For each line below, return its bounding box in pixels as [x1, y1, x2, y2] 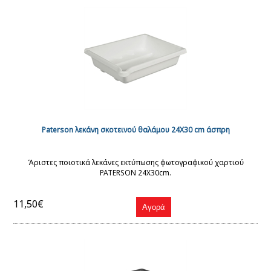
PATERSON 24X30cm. [100, 168, 171, 178]
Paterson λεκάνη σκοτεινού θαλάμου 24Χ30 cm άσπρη [41, 125, 230, 135]
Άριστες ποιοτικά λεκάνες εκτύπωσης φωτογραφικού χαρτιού [27, 157, 244, 168]
